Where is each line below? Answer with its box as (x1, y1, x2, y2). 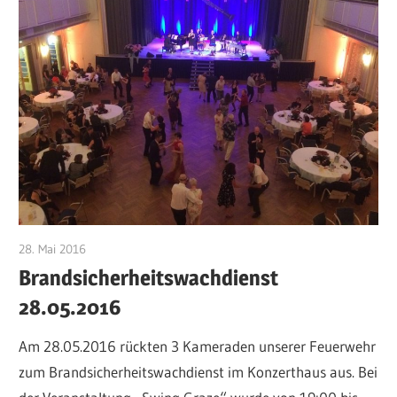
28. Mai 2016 (19, 241, 87, 258)
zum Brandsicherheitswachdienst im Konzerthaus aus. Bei (19, 362, 378, 382)
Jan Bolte (86, 241, 136, 258)
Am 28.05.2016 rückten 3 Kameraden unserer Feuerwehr (19, 337, 377, 356)
